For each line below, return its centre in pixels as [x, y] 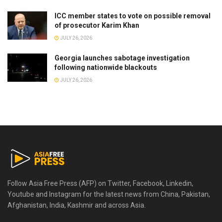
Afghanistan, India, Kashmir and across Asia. [77, 205]
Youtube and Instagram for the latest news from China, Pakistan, [109, 194]
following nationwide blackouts [106, 68]
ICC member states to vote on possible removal [133, 16]
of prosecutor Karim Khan [97, 26]
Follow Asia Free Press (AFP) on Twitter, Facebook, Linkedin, [100, 183]
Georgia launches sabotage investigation [122, 58]
